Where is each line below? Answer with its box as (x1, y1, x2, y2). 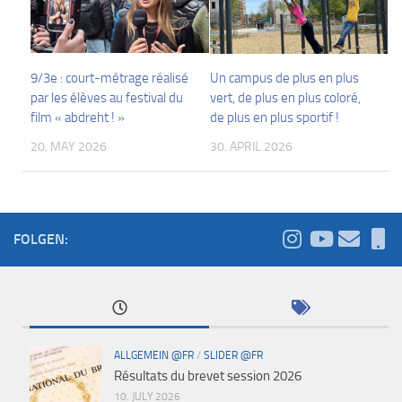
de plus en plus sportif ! (209, 109, 339, 126)
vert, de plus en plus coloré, (209, 89, 361, 106)
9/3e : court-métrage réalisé (31, 69, 189, 86)
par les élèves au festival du (31, 89, 184, 106)
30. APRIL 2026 (209, 138, 293, 154)
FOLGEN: (13, 231, 68, 249)
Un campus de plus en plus (209, 69, 359, 86)
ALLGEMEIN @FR (114, 349, 194, 363)
